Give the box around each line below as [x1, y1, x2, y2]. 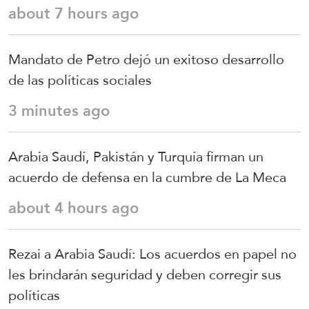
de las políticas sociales [8, 67, 152, 94]
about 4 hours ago [8, 194, 139, 223]
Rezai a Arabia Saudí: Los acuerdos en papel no [8, 241, 297, 268]
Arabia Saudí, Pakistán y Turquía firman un [8, 143, 263, 170]
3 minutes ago [8, 97, 110, 126]
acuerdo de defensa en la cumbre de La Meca [8, 164, 286, 191]
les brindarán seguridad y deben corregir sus [8, 261, 281, 288]
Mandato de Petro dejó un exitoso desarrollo [8, 46, 284, 73]
